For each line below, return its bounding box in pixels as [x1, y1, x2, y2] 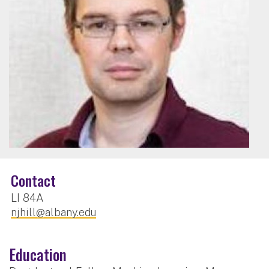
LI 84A [11, 191, 44, 204]
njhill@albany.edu [11, 205, 96, 219]
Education [9, 243, 67, 265]
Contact [11, 169, 56, 191]
